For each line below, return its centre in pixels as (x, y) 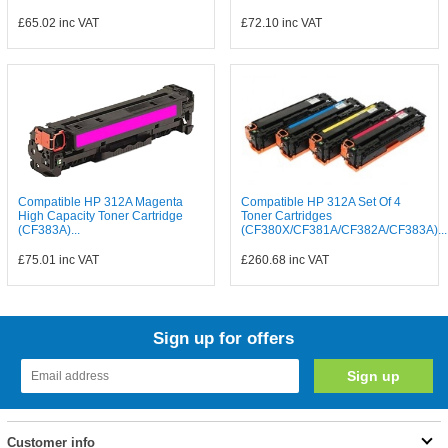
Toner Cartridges (287, 215)
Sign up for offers (224, 338)
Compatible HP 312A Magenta (100, 201)
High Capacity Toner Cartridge (100, 215)
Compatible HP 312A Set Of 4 (321, 201)
